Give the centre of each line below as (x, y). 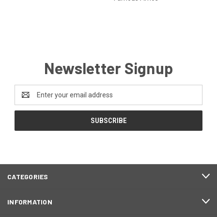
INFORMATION (30, 201)
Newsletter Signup (108, 68)
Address (27, 100)
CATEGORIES (28, 176)
